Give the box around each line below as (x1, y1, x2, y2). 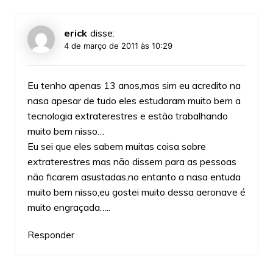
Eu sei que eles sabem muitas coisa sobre (27, 140, 206, 152)
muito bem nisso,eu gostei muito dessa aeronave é (27, 185, 246, 198)
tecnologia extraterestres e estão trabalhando (27, 109, 228, 122)
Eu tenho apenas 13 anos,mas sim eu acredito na (27, 79, 241, 91)
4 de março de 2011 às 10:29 (63, 40, 172, 51)
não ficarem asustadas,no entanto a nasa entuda (27, 170, 241, 183)
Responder (27, 229, 74, 241)
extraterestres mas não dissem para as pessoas (27, 155, 236, 168)
